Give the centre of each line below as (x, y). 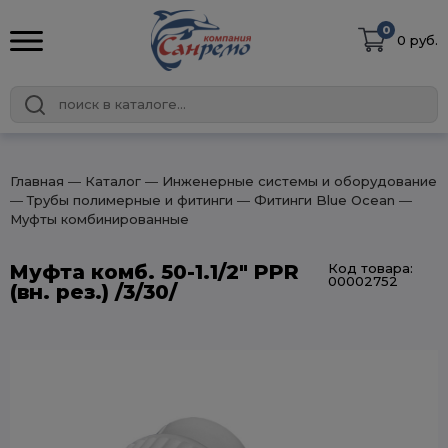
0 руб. (417, 40)
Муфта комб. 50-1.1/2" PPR (154, 272)
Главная (37, 181)
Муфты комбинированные (99, 219)
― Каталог (102, 181)
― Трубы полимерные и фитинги (121, 200)
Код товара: (371, 268)
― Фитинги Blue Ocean (314, 200)
